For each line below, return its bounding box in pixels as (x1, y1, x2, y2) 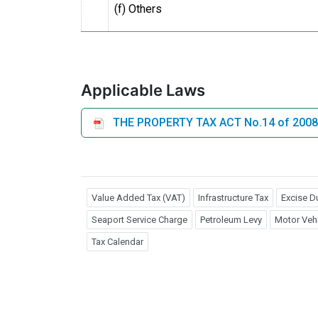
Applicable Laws (81, 80, 205, 99)
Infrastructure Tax (198, 192, 268, 203)
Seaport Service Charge (92, 214, 187, 225)
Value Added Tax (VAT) (92, 192, 185, 203)
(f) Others (114, 1, 162, 16)
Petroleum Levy (200, 214, 262, 225)
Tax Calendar (92, 236, 143, 247)
